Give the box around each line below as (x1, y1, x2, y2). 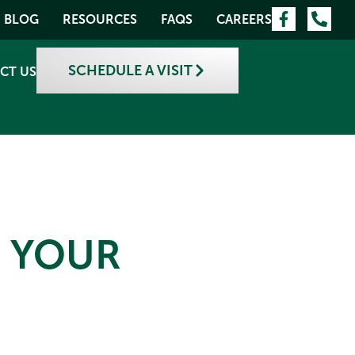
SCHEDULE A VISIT (67, 63, 193, 78)
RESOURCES (63, 13, 137, 26)
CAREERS (216, 13, 272, 26)
